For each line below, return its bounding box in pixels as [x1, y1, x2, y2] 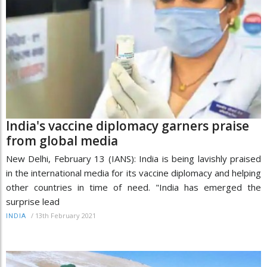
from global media [6, 132, 118, 150]
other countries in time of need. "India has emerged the [6, 181, 261, 194]
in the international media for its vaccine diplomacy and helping [6, 167, 261, 179]
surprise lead [6, 195, 60, 208]
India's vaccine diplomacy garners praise [6, 117, 249, 135]
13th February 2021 [35, 211, 96, 221]
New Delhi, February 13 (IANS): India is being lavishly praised [6, 153, 261, 165]
